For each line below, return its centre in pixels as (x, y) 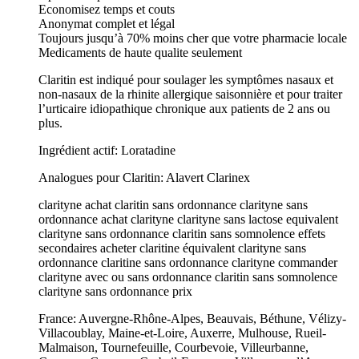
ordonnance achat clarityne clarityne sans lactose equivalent (188, 219)
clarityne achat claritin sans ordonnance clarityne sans (173, 204)
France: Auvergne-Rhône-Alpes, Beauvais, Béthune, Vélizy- (192, 318)
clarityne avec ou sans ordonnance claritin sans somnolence (188, 276)
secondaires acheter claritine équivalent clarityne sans (172, 248)
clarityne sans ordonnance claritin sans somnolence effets (182, 233)
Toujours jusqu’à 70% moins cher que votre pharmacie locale (193, 38)
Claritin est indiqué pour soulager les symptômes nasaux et (186, 79)
